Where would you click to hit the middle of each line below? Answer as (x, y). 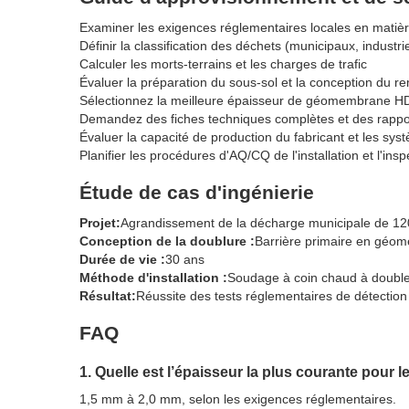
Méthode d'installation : (153, 278)
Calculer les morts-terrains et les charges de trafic (223, 64)
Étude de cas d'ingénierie (197, 193)
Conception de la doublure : (167, 241)
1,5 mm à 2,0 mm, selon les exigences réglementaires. (238, 399)
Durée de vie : (122, 260)
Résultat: (108, 296)
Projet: (100, 223)
